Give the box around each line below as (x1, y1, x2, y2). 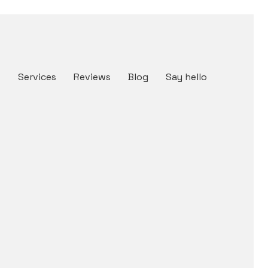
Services (18, 71, 56, 83)
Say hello (166, 71, 207, 83)
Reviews (74, 71, 111, 83)
